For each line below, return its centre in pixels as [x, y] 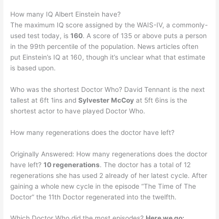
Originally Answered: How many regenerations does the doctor [109, 154]
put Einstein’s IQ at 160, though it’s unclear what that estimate [108, 57]
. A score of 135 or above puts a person [145, 35]
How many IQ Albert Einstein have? [66, 14]
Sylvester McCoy [106, 100]
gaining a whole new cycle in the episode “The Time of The [103, 186]
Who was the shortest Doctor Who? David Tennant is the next [108, 89]
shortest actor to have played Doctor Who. [78, 111]
